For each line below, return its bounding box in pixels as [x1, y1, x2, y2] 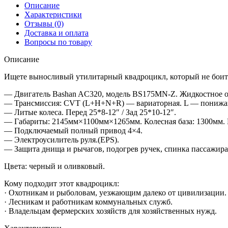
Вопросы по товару [24, 37, 92, 46]
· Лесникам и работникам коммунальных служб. [4, 197, 173, 206]
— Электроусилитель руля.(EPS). [4, 135, 119, 144]
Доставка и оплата [24, 28, 89, 37]
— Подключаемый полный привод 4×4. [4, 126, 142, 135]
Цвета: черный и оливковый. [4, 161, 105, 170]
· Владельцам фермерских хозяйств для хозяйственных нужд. [4, 206, 217, 215]
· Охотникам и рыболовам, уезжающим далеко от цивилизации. [4, 188, 226, 197]
